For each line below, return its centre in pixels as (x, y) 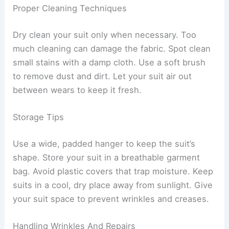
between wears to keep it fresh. (77, 90)
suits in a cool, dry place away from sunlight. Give (113, 185)
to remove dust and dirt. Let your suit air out (102, 76)
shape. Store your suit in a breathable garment (107, 157)
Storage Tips (39, 117)
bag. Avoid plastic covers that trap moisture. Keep (113, 171)
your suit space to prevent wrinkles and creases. (111, 199)
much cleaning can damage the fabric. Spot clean (112, 49)
